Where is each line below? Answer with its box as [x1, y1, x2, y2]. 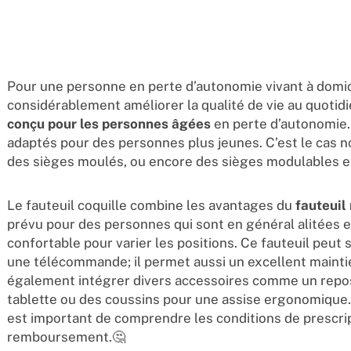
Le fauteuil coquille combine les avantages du [6, 197, 295, 213]
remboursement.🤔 [6, 329, 125, 345]
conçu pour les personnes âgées [6, 116, 214, 132]
